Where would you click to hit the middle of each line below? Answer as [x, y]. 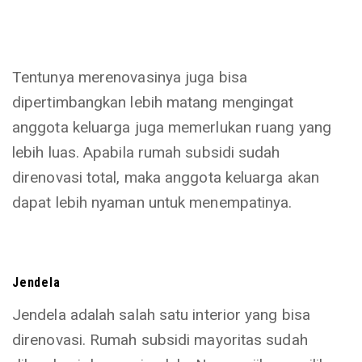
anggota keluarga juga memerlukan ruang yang [172, 127]
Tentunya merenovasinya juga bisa [130, 77]
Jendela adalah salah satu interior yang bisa [161, 315]
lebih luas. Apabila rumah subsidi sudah [146, 152]
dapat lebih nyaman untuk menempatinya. [152, 202]
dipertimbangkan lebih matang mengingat [153, 102]
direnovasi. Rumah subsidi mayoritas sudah [160, 340]
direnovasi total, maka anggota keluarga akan [166, 177]
